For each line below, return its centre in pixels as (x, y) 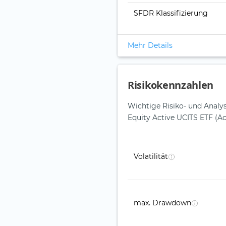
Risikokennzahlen (171, 85)
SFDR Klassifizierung (171, 13)
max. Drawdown (162, 203)
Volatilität (151, 157)
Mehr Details (150, 46)
